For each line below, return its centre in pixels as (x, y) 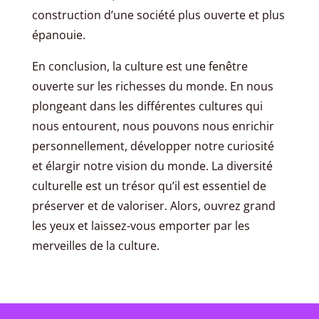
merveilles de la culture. (95, 246)
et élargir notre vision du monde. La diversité (152, 166)
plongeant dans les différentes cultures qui (147, 106)
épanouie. (58, 35)
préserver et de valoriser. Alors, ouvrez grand (153, 206)
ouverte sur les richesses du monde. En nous (152, 87)
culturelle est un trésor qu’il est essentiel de (149, 186)
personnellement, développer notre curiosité (153, 146)
